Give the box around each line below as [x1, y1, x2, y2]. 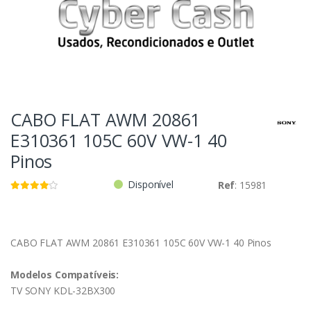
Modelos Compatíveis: [10, 268, 119, 282]
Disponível [128, 178, 174, 192]
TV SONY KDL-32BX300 [10, 284, 116, 298]
